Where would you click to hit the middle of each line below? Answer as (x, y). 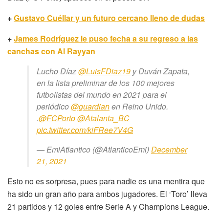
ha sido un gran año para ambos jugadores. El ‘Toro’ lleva (107, 194)
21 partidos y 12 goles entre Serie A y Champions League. (108, 206)
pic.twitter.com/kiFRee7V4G (85, 130)
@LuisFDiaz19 (104, 71)
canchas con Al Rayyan (51, 51)
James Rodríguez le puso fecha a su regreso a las (106, 38)
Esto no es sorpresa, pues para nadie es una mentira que (106, 181)
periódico (54, 106)
